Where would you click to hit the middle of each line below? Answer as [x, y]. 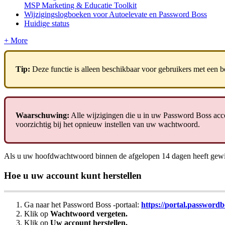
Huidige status [47, 23]
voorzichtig [33, 124]
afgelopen [144, 156]
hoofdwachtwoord [64, 156]
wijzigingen [105, 115]
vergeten [111, 214]
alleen [91, 69]
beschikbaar [121, 69]
